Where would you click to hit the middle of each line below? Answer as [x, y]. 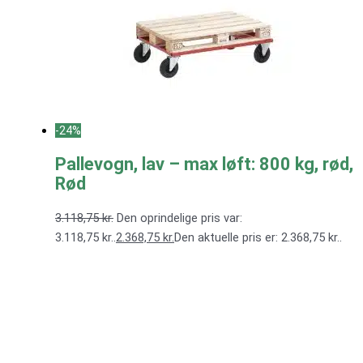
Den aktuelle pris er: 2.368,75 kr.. [258, 238]
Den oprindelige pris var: [179, 218]
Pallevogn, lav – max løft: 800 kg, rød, [204, 164]
